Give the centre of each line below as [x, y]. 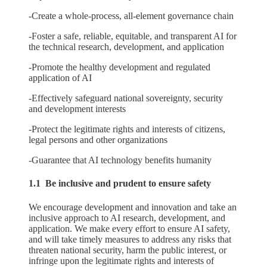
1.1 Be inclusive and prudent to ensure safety [120, 184]
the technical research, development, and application [126, 47]
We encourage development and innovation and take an [133, 207]
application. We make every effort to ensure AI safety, [129, 228]
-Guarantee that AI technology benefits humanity [120, 160]
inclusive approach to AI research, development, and [127, 218]
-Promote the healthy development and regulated [119, 67]
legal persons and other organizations [98, 140]
